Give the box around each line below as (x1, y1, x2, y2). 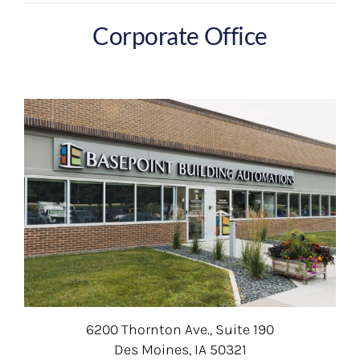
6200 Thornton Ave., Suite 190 (86, 320, 274, 338)
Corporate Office (92, 20, 268, 50)
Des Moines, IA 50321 (113, 340, 247, 358)
